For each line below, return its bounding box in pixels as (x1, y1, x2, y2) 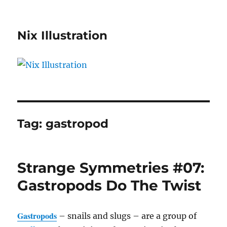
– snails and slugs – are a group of (57, 210, 197, 221)
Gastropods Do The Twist (17, 176, 202, 194)
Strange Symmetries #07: (17, 159, 205, 176)
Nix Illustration (17, 28, 108, 43)
